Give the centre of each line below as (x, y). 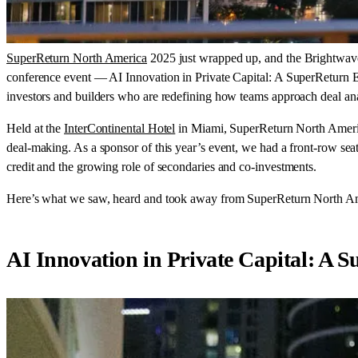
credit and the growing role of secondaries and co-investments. (162, 167)
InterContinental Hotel (120, 129)
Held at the (36, 129)
